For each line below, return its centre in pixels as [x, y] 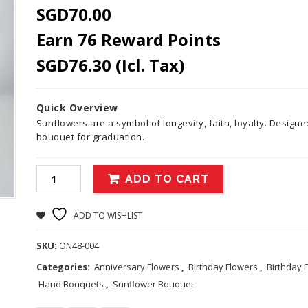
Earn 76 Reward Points [128, 40]
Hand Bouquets [71, 284]
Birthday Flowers [223, 267]
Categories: [64, 267]
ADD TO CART [167, 179]
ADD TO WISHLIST [108, 216]
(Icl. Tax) [148, 65]
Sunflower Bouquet [153, 284]
